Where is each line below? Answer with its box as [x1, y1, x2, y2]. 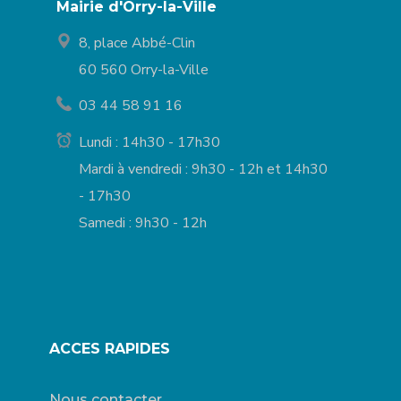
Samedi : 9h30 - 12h [79, 213, 208, 234]
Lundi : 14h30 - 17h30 [79, 132, 221, 153]
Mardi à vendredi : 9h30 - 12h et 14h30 [79, 159, 328, 180]
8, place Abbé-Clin [79, 33, 196, 54]
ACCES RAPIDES [48, 340, 170, 358]
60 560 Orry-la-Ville [79, 60, 209, 81]
